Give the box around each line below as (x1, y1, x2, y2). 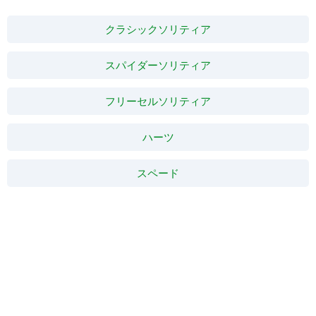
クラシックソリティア (105, 22, 211, 36)
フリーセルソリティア (105, 94, 211, 108)
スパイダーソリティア (105, 58, 211, 72)
